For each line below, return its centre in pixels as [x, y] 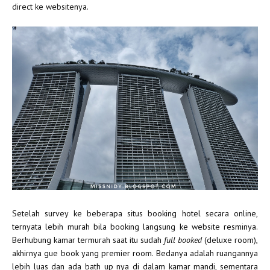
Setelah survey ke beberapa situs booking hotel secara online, [135, 214]
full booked [183, 240]
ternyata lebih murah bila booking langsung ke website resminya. [135, 227]
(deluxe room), [230, 240]
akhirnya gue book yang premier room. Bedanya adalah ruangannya [135, 253]
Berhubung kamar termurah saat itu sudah [88, 240]
